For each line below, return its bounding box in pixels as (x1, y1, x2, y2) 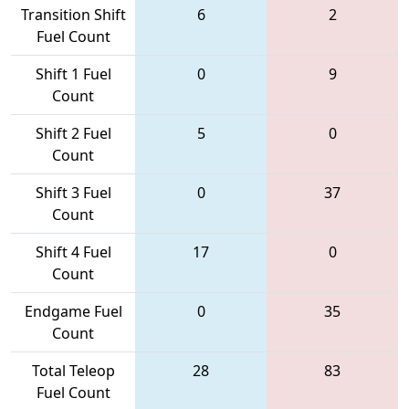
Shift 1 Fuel (35, 63, 111, 84)
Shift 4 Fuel (35, 241, 111, 262)
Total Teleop (31, 360, 115, 381)
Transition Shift (20, 4, 126, 25)
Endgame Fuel (24, 300, 122, 321)
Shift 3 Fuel (35, 182, 111, 203)
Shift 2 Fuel (35, 122, 111, 143)
